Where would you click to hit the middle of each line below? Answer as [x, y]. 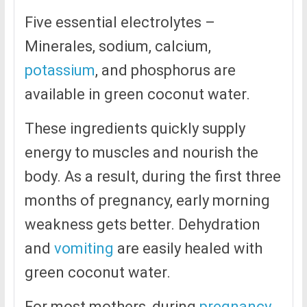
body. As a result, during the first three [152, 177]
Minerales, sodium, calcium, [118, 47]
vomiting [84, 249]
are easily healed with [188, 249]
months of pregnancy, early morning [147, 201]
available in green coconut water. [137, 95]
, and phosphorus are [165, 71]
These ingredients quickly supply [135, 129]
